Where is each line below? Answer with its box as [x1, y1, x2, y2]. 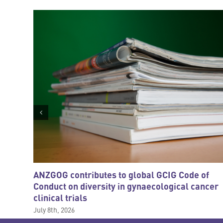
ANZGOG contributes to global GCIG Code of [33, 168, 210, 181]
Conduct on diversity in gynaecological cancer [33, 179, 219, 193]
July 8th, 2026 [33, 204, 75, 215]
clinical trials [33, 191, 88, 204]
